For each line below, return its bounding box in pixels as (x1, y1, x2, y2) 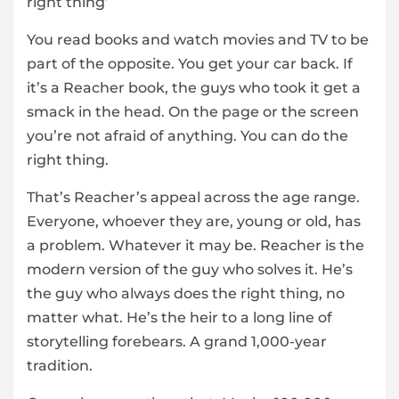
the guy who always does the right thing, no (27, 285, 345, 303)
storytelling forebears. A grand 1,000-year (27, 333, 327, 351)
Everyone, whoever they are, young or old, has (27, 213, 361, 231)
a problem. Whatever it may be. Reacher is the (27, 237, 364, 255)
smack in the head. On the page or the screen (27, 103, 359, 121)
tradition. (27, 357, 93, 375)
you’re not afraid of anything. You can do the (27, 127, 348, 145)
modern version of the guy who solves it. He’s (27, 261, 353, 279)
